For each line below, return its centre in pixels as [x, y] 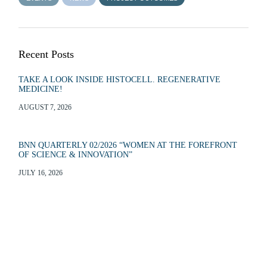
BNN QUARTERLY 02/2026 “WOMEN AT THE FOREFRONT [128, 145]
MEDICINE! [41, 89]
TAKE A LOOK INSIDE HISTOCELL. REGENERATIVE [120, 80]
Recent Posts [46, 54]
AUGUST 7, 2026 [45, 107]
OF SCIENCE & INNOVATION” [76, 155]
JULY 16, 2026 [41, 173]
